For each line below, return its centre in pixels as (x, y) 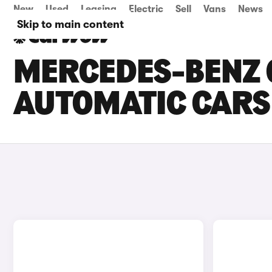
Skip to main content (70, 24)
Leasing (99, 9)
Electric (146, 9)
